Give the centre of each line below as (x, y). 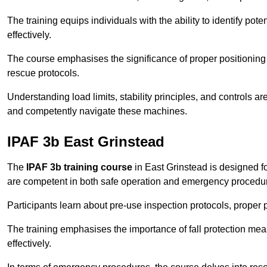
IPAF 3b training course (79, 167)
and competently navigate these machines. (97, 111)
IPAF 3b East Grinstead (86, 142)
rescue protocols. (43, 73)
